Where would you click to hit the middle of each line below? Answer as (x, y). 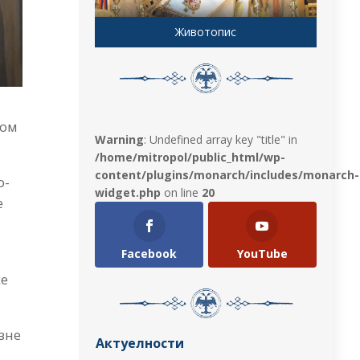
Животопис (206, 31)
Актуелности (140, 343)
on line (182, 192)
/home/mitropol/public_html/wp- (190, 157)
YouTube (262, 253)
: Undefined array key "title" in (221, 139)
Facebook (149, 253)
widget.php (128, 192)
